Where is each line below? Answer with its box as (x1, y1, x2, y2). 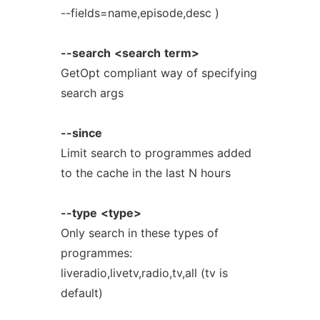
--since (60, 126, 102, 140)
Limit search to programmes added (60, 146, 251, 160)
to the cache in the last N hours (60, 166, 231, 180)
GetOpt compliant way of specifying (60, 66, 257, 80)
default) (60, 286, 103, 300)
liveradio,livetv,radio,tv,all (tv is (60, 266, 228, 280)
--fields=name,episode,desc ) (60, 6, 219, 20)
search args (60, 86, 124, 100)
